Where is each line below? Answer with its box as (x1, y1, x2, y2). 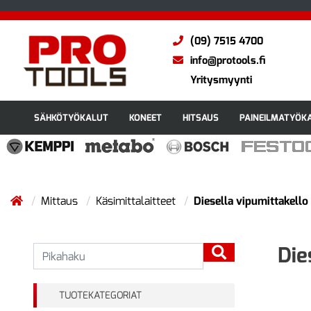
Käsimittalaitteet (96, 194, 178, 208)
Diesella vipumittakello (194, 194, 308, 208)
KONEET (129, 112, 162, 124)
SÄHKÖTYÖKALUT (34, 112, 108, 124)
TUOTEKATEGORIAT (59, 288, 142, 302)
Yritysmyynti (190, 73, 252, 87)
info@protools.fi (190, 53, 265, 67)
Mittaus (41, 194, 81, 208)
